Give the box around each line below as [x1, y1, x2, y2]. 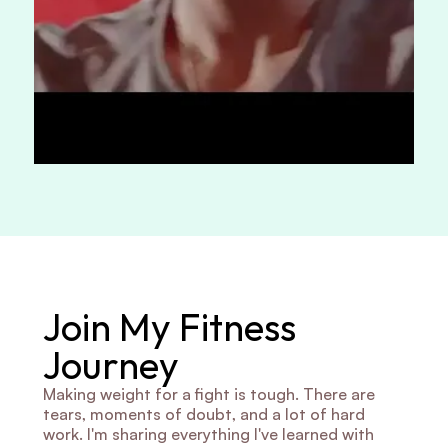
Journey [42, 341, 179, 389]
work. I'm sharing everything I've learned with [42, 424, 374, 444]
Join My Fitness [42, 303, 296, 351]
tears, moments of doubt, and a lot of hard [42, 404, 365, 424]
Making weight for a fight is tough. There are [42, 384, 375, 404]
